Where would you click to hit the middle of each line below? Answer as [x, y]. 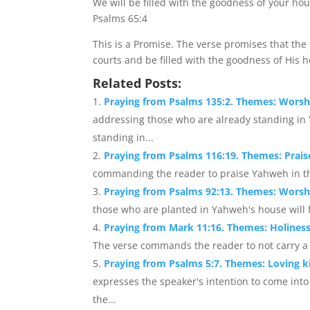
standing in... [124, 137]
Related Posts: [137, 83]
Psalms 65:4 [120, 18]
